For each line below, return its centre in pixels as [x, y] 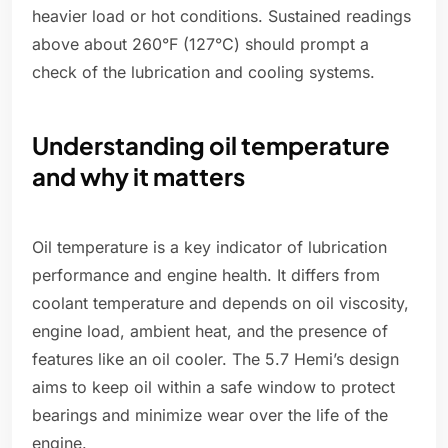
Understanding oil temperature [211, 145]
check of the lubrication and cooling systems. [203, 72]
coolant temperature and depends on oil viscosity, [220, 303]
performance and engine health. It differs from [206, 275]
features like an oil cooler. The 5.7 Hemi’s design [215, 359]
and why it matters [138, 176]
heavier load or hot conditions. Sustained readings [221, 16]
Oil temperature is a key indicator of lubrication [209, 247]
